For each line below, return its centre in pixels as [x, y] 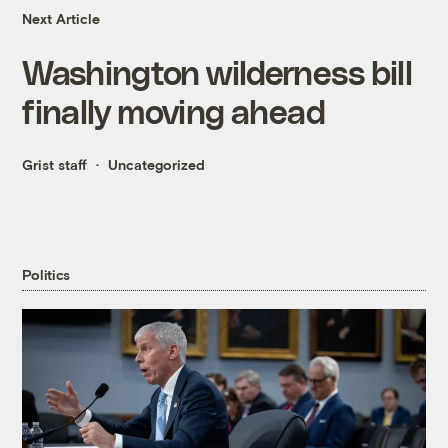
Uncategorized [157, 165]
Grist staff [55, 165]
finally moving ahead [173, 111]
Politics [46, 274]
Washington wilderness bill [217, 72]
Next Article [61, 19]
